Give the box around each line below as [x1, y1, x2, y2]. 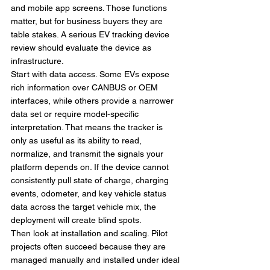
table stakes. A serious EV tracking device [11, 30, 172, 39]
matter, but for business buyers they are [11, 16, 165, 26]
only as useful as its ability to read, [11, 136, 144, 145]
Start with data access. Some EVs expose [11, 69, 172, 79]
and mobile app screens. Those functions [11, 3, 169, 13]
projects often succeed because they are [11, 242, 168, 251]
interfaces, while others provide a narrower [11, 96, 176, 105]
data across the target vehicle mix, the [11, 202, 159, 212]
